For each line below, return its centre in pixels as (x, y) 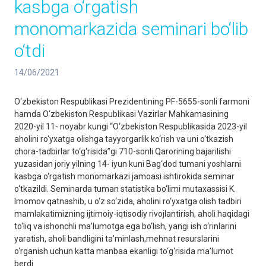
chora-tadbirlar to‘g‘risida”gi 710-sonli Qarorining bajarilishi (123, 151)
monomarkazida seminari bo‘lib (131, 29)
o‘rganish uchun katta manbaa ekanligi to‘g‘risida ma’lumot (124, 251)
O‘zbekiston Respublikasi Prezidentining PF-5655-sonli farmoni (132, 102)
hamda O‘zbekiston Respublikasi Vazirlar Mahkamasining (121, 114)
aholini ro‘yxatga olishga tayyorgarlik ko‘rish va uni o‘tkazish (124, 139)
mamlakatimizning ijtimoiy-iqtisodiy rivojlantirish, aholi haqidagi (132, 214)
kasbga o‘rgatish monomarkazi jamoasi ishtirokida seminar (124, 176)
